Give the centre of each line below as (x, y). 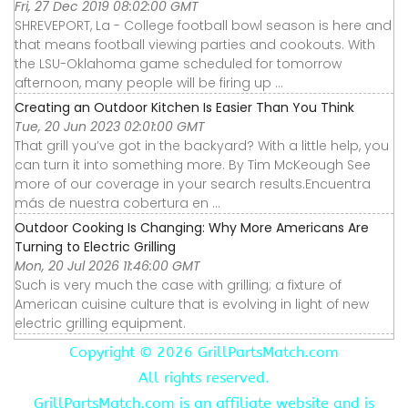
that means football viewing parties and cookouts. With (195, 44)
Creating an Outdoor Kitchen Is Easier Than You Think (184, 107)
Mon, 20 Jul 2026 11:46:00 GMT (107, 265)
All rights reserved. (204, 377)
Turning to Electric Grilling (95, 246)
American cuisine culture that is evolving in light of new (192, 304)
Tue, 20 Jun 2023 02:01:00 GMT (110, 126)
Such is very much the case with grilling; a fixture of (178, 285)
